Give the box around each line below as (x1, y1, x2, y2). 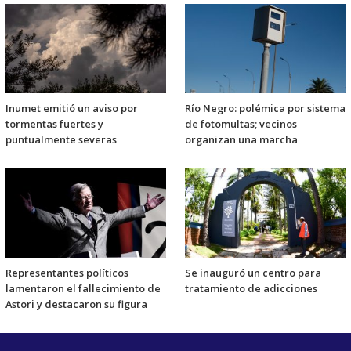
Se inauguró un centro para (185, 265, 321, 280)
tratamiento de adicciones (185, 280, 317, 295)
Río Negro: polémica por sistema (185, 100, 346, 115)
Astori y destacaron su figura (5, 296, 147, 311)
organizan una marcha (185, 132, 298, 147)
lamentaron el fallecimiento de (5, 280, 161, 295)
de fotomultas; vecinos (185, 116, 297, 131)
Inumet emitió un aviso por (5, 100, 138, 115)
